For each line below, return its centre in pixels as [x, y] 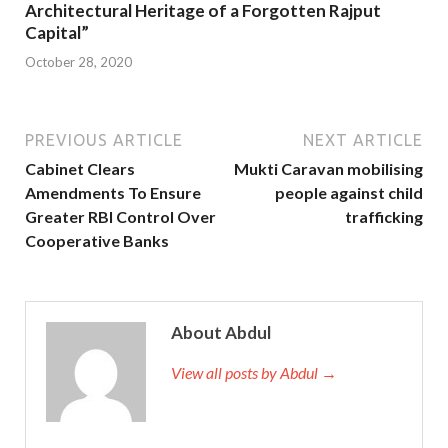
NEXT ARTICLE [363, 139]
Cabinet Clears [80, 168]
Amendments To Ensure [113, 192]
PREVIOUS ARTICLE [104, 139]
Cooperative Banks [97, 240]
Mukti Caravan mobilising [328, 168]
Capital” [57, 33]
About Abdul [221, 332]
